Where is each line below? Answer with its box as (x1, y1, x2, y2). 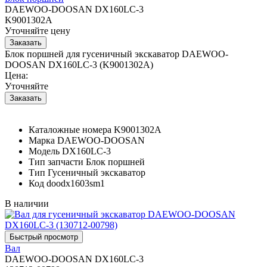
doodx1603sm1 (46, 178, 105, 188)
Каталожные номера (29, 124, 111, 135)
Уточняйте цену (5, 25, 70, 36)
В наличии (5, 198, 49, 209)
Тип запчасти (29, 156, 83, 167)
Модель (29, 145, 60, 156)
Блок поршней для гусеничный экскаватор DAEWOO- (5, 48, 228, 59)
